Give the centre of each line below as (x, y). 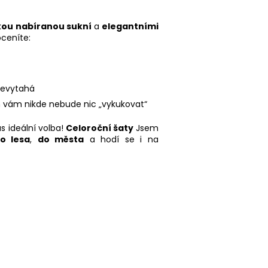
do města (61, 140)
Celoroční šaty (99, 128)
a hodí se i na (121, 140)
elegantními (130, 27)
